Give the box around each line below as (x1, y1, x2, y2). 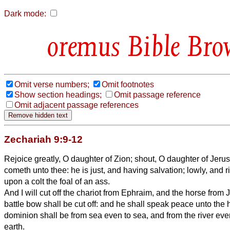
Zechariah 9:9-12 (4, 133, 83, 145)
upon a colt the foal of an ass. (4, 177, 110, 186)
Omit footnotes (102, 80, 154, 89)
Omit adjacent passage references (14, 100, 139, 109)
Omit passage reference (114, 90, 201, 99)
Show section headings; (14, 90, 102, 99)
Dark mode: (4, 9, 46, 18)
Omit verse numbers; (14, 80, 89, 89)
